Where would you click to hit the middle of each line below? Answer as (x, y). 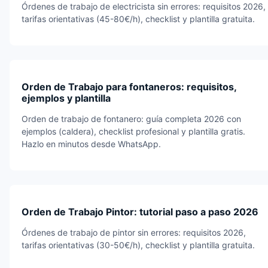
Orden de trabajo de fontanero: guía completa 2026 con (131, 118)
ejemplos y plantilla (66, 98)
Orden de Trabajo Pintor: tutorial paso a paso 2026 (140, 211)
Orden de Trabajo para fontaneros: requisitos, (129, 86)
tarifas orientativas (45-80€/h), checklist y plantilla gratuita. (138, 19)
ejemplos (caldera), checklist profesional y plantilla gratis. (133, 131)
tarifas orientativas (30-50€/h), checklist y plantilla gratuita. (138, 245)
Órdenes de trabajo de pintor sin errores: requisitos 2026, (134, 232)
